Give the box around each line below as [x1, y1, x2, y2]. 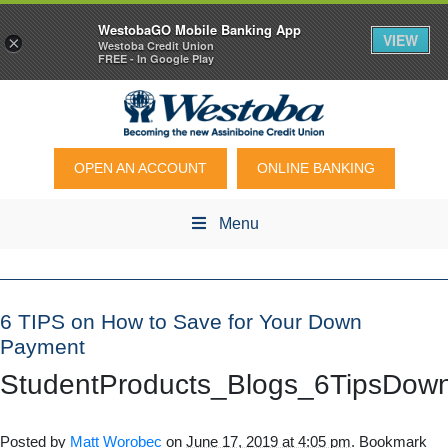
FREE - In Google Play [98, 51, 214, 67]
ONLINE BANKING [256, 160, 375, 176]
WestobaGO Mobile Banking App [98, 20, 301, 40]
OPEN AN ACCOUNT [73, 160, 207, 176]
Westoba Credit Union [98, 38, 214, 54]
